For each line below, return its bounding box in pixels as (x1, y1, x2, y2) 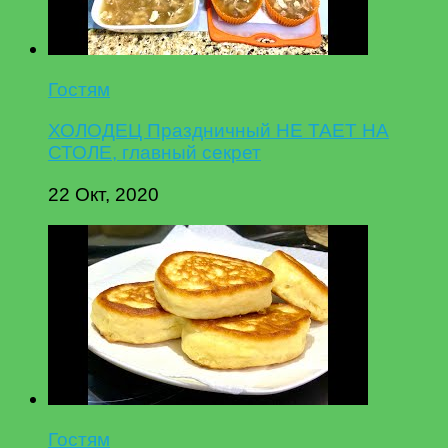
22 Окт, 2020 (48, 183, 159, 205)
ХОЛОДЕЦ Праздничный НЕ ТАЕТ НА (48, 120, 389, 142)
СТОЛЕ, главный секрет (48, 142, 261, 164)
